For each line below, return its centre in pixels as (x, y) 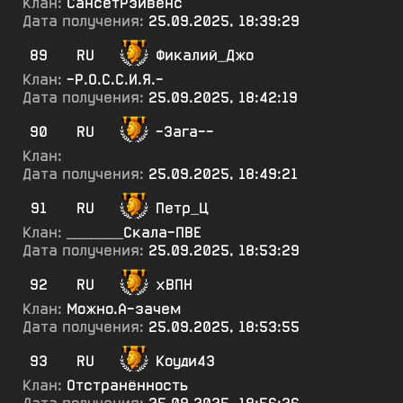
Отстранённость (127, 385)
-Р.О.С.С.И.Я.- (115, 80)
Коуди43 (185, 361)
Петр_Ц (182, 208)
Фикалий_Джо (205, 55)
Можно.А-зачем (124, 309)
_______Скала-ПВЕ (134, 233)
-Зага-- (185, 132)
